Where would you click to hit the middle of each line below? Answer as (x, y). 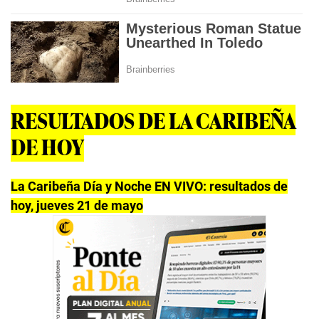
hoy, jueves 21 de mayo (77, 205)
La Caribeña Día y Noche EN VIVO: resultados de (149, 186)
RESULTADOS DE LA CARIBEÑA (153, 120)
